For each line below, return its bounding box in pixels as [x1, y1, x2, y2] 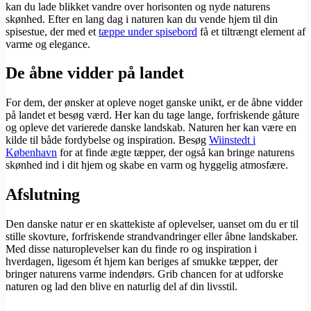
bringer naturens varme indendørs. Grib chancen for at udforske [6, 268, 283, 280]
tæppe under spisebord [99, 25, 197, 37]
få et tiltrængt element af [197, 25, 305, 37]
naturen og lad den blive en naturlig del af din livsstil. [6, 280, 237, 293]
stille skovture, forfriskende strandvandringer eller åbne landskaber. [6, 230, 298, 243]
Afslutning [6, 185, 80, 204]
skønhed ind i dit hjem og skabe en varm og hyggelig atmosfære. [6, 159, 288, 171]
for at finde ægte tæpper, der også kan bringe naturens [57, 146, 294, 159]
